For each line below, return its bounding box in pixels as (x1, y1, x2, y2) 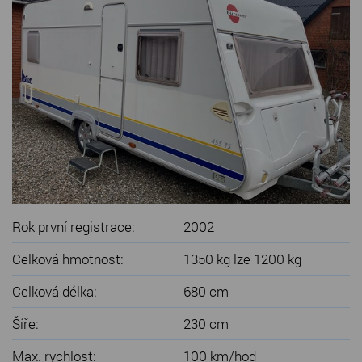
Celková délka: (12, 281, 97, 301)
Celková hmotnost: (12, 249, 124, 268)
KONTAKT (10, 25, 61, 41)
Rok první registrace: (12, 217, 135, 236)
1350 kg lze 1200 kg (183, 249, 301, 268)
